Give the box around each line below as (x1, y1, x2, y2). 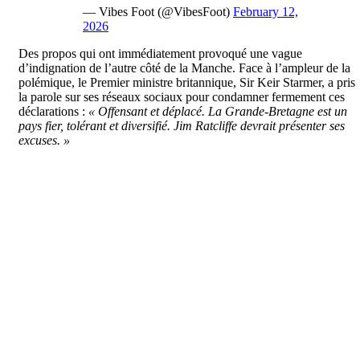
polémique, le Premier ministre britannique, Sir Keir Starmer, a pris (18, 75, 355, 89)
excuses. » (18, 133, 70, 147)
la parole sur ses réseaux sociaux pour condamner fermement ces (18, 89, 345, 104)
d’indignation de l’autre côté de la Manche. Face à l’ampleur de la (18, 60, 350, 75)
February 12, (233, 4, 298, 18)
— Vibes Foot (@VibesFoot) (83, 4, 233, 18)
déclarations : (18, 104, 88, 118)
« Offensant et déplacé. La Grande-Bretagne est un (88, 104, 347, 118)
